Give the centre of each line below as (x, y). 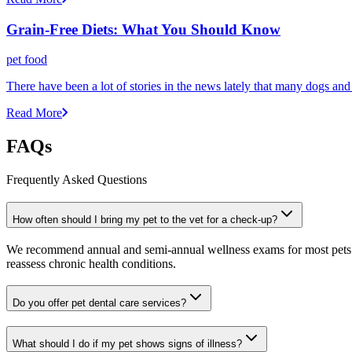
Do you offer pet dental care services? (99, 303)
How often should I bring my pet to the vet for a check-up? (145, 219)
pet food (27, 60)
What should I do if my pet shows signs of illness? (127, 344)
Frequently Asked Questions (77, 180)
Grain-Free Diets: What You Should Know (143, 29)
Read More (34, 113)
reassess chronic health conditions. (91, 263)
